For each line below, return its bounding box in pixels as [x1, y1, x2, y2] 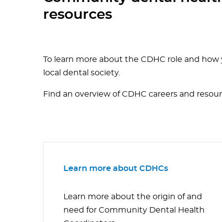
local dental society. [43, 69, 120, 77]
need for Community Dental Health [63, 206, 205, 215]
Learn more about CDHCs [63, 165, 168, 173]
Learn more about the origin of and [63, 193, 202, 201]
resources [43, 8, 112, 22]
